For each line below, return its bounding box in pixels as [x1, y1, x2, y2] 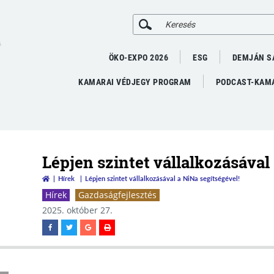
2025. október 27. [42, 204, 113, 216]
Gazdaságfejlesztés [78, 189, 157, 201]
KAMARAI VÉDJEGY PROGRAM [78, 77, 191, 87]
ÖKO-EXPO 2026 [108, 53, 168, 62]
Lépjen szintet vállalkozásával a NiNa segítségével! [85, 174, 240, 182]
